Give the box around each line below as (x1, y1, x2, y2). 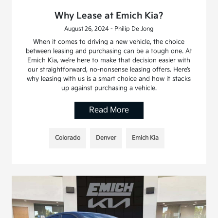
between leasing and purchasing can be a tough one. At (25, 47, 192, 55)
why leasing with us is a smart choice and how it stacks (27, 74, 191, 83)
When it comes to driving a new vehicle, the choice (33, 37, 185, 46)
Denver (96, 134, 117, 142)
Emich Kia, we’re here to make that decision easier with (27, 56, 191, 64)
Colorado (55, 134, 81, 142)
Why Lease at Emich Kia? (54, 10, 163, 21)
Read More (89, 105, 129, 115)
